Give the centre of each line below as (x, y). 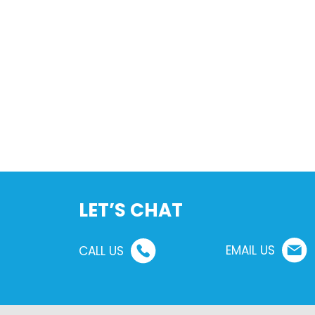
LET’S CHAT (131, 210)
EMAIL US (250, 250)
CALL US (101, 251)
